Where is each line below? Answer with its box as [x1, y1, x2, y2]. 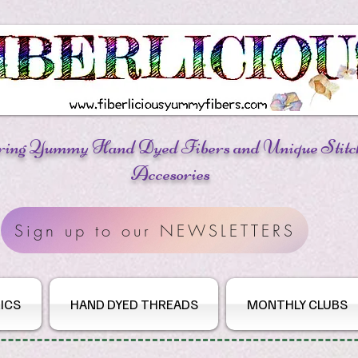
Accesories [130, 161, 210, 186]
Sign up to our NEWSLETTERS [14, 219, 296, 241]
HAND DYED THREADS [70, 296, 198, 313]
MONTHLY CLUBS [246, 296, 348, 313]
